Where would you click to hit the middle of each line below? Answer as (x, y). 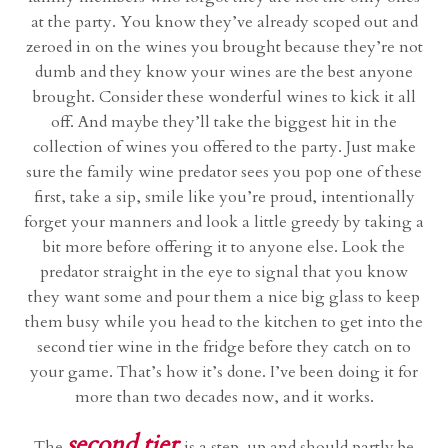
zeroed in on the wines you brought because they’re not (224, 47)
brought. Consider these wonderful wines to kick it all (224, 97)
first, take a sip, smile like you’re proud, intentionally (224, 197)
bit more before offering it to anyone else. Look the (224, 247)
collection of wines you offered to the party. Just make (224, 147)
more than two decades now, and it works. (224, 397)
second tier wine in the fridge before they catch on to (224, 347)
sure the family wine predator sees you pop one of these (224, 172)
